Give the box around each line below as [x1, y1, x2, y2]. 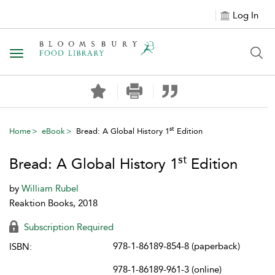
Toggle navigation [16, 48, 96, 60]
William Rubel [21, 183, 79, 194]
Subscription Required [21, 222, 114, 233]
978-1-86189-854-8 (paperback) [113, 241, 240, 252]
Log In [233, 10, 258, 21]
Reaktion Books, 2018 [9, 198, 98, 209]
